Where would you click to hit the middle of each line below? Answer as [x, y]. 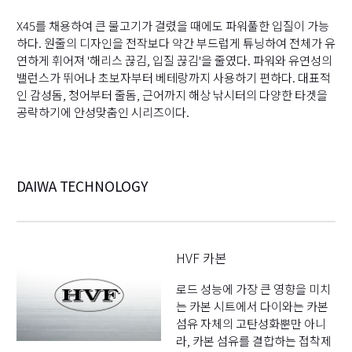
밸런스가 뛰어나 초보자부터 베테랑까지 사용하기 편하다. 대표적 [173, 77]
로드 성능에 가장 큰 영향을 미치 [253, 288]
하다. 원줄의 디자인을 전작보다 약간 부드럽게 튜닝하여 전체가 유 [176, 43]
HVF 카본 [201, 257]
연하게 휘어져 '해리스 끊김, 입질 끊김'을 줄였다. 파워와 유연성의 [174, 60]
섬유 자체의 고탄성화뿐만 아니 [251, 323]
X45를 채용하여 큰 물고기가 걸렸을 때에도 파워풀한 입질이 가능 [172, 26]
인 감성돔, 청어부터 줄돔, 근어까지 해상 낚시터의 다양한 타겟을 [172, 95]
